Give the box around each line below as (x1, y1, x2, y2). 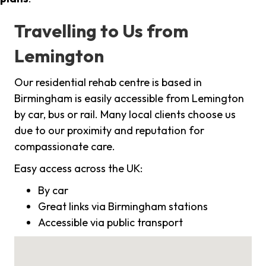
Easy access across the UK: (14, 161, 142, 176)
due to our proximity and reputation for (14, 123, 204, 138)
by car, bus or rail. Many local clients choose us (14, 107, 236, 122)
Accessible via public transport (38, 216, 183, 230)
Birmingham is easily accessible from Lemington (14, 91, 244, 106)
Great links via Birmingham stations (38, 199, 208, 214)
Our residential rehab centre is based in (14, 75, 202, 90)
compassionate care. (14, 140, 115, 154)
